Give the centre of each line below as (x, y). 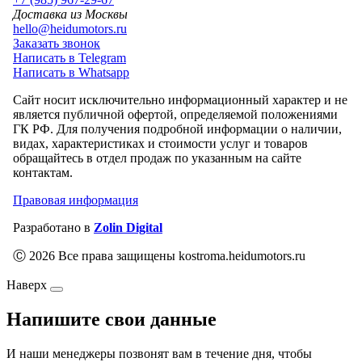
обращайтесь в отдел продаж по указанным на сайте (157, 158)
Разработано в (53, 228)
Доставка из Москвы (70, 15)
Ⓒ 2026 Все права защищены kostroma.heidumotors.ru (159, 256)
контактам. (43, 173)
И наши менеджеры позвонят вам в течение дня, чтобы (159, 353)
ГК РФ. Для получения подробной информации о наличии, (177, 129)
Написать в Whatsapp (71, 73)
